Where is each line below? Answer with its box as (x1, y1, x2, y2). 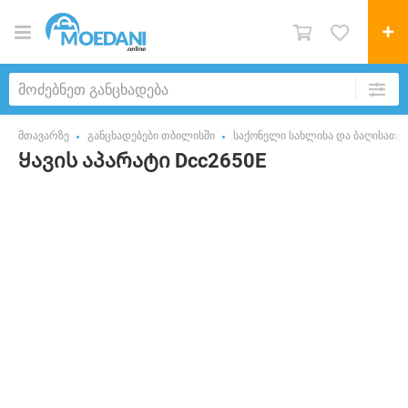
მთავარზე (18, 129, 69, 142)
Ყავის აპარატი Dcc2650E (18, 149, 266, 172)
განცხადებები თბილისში (87, 129, 215, 142)
